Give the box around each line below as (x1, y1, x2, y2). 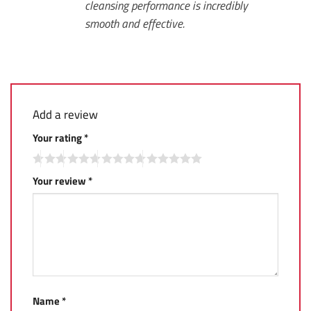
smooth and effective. (84, 14, 185, 32)
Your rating (33, 129, 84, 146)
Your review (33, 172, 88, 189)
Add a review (33, 106, 101, 124)
